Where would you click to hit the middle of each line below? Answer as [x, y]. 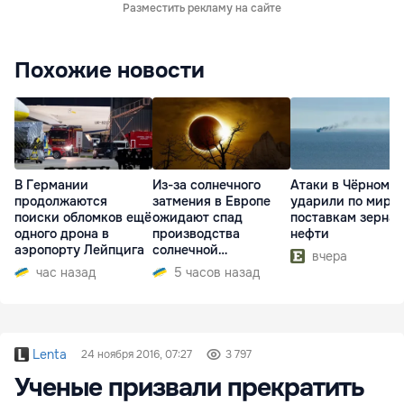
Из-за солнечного [207, 185]
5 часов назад [217, 273]
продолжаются [61, 202]
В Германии [51, 185]
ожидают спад [197, 218]
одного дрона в [62, 234]
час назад [66, 273]
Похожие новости [110, 71]
